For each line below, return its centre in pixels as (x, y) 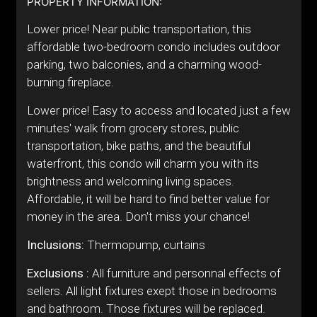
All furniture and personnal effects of (185, 273)
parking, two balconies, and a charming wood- (144, 64)
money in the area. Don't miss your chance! (138, 217)
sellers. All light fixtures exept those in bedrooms (151, 291)
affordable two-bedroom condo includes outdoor (153, 47)
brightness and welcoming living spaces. (130, 181)
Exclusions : (58, 273)
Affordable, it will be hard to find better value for (148, 199)
